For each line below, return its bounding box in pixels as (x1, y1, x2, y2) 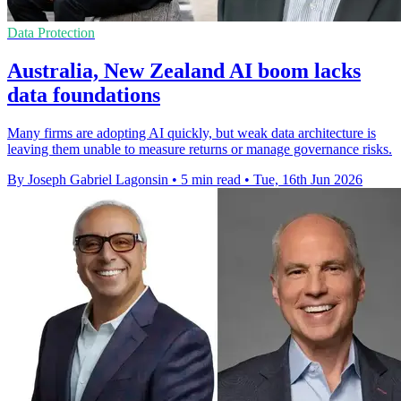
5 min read (181, 171, 241, 187)
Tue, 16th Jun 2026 (253, 171, 363, 187)
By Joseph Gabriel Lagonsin (7, 171, 168, 187)
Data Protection (7, 24, 95, 40)
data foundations (7, 82, 160, 107)
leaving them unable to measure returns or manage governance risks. (7, 141, 392, 157)
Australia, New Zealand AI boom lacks (7, 58, 361, 82)
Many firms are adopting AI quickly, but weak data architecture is (7, 124, 376, 141)
